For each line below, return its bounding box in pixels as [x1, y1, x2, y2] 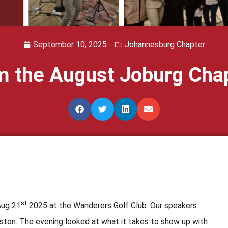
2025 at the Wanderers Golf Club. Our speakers [27, 201, 197, 211]
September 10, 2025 [33, 40, 107, 49]
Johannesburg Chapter [124, 40, 205, 49]
